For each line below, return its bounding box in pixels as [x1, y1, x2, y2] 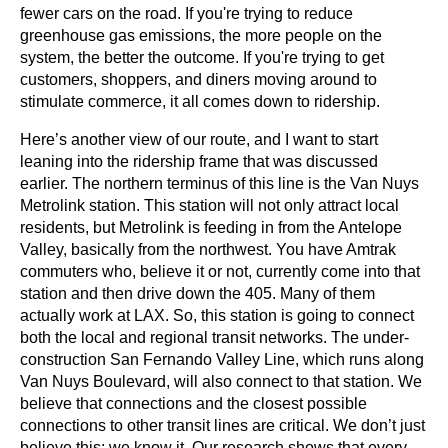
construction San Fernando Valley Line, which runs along [20, 350, 424, 368]
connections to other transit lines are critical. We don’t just [20, 416, 425, 434]
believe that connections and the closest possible [20, 394, 367, 412]
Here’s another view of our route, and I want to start [20, 130, 378, 148]
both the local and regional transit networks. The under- [20, 328, 409, 346]
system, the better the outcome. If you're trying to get [20, 48, 384, 66]
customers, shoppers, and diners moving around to [20, 70, 377, 88]
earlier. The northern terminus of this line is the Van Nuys [20, 174, 419, 192]
